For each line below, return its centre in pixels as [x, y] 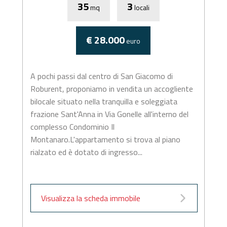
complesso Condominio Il [72, 127]
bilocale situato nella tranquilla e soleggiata [104, 101]
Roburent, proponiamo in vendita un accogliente [111, 89]
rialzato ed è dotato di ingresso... [86, 152]
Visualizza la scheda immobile [90, 198]
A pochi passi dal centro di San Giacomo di [101, 76]
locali [141, 7]
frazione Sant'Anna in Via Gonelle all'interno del [109, 114]
